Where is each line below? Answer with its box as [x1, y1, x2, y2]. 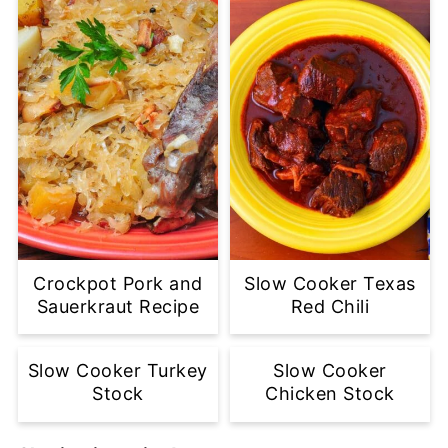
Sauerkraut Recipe [36, 295, 200, 317]
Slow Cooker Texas [244, 272, 416, 294]
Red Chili [290, 295, 370, 317]
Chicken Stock [265, 382, 395, 404]
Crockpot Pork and [33, 272, 203, 294]
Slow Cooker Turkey [27, 359, 208, 381]
